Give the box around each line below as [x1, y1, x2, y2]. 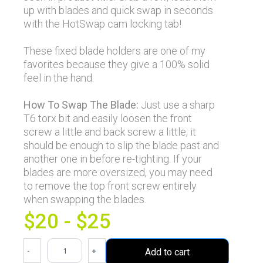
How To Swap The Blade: [23, 99, 139, 112]
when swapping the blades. [23, 193, 146, 206]
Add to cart [145, 247, 190, 258]
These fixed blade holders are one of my [23, 45, 205, 58]
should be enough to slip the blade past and [23, 139, 219, 152]
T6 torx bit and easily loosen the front [23, 112, 192, 125]
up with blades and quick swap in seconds [23, 4, 213, 17]
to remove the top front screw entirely [23, 180, 197, 193]
